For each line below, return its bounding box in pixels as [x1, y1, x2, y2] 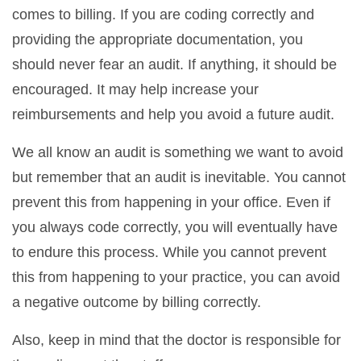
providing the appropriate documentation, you [12, 31, 303, 48]
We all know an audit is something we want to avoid [12, 143, 343, 160]
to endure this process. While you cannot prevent [12, 243, 326, 260]
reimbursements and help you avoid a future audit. [12, 106, 338, 122]
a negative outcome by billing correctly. [12, 293, 265, 310]
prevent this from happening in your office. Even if [12, 193, 330, 210]
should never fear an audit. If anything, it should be [12, 56, 337, 73]
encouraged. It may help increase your [12, 81, 259, 98]
